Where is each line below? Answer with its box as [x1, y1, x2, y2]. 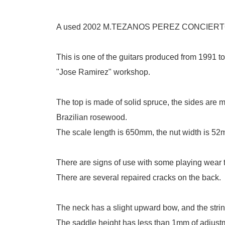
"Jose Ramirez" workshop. [56, 67, 150, 76]
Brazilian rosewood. [56, 113, 127, 122]
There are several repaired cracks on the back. [56, 173, 221, 182]
